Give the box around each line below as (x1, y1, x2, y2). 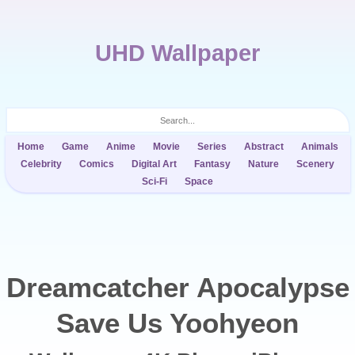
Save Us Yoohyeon (56, 307, 299, 338)
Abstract (243, 141, 284, 152)
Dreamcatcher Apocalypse (6, 272, 349, 303)
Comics (79, 158, 114, 170)
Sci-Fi (142, 176, 167, 187)
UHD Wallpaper (95, 40, 260, 66)
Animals (300, 141, 338, 152)
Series (197, 141, 227, 152)
